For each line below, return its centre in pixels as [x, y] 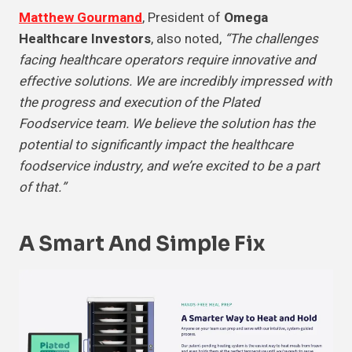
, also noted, [188, 39]
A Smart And [87, 244]
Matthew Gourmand [81, 18]
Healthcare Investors [85, 39]
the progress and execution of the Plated [139, 103]
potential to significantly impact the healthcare [156, 145]
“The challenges [271, 39]
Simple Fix [211, 244]
